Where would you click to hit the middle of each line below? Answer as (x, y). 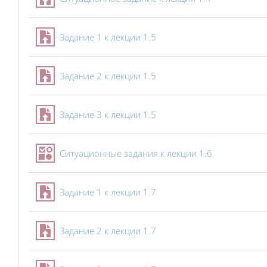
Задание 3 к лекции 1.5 (108, 114)
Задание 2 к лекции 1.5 (108, 76)
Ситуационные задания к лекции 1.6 (136, 153)
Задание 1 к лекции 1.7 (108, 192)
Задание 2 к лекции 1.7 (108, 231)
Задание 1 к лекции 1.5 (108, 37)
